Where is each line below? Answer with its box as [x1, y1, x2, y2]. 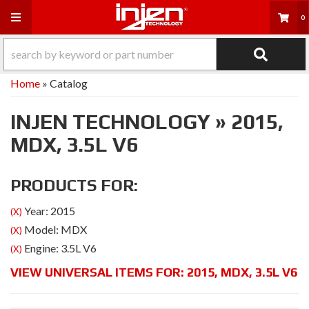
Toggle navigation [8, 10, 93, 23]
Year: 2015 [22, 204, 75, 217]
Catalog [50, 77, 88, 90]
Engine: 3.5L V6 [22, 241, 97, 255]
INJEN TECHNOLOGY [10, 110, 210, 134]
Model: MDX [22, 223, 87, 236]
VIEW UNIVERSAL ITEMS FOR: [10, 265, 187, 279]
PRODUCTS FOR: [10, 176, 138, 195]
